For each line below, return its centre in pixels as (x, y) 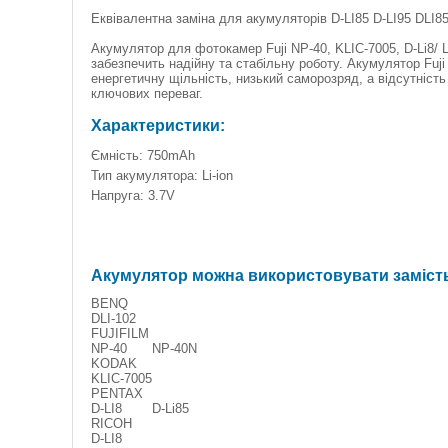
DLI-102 (113, 318)
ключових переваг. (147, 93)
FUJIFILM (120, 333)
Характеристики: (158, 125)
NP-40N (174, 348)
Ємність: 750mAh (143, 155)
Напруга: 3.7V (133, 195)
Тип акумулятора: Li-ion (162, 175)
